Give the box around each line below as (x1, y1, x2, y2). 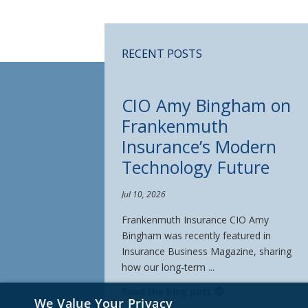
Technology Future (122, 155, 269, 179)
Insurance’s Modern (122, 134, 276, 158)
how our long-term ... (122, 260, 214, 274)
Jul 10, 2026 (122, 188, 166, 200)
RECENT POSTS (122, 45, 202, 61)
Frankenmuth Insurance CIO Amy (122, 212, 269, 226)
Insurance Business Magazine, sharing (122, 244, 291, 258)
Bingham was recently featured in (122, 228, 271, 242)
